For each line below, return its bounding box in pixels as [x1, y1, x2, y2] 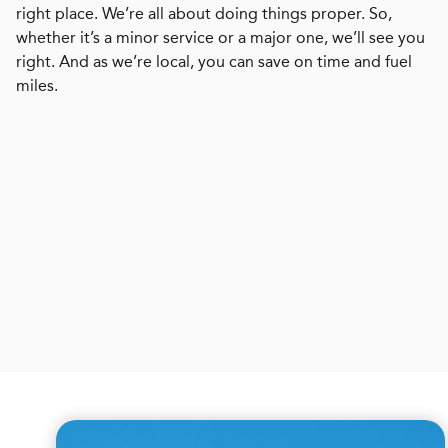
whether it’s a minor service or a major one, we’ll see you [16, 27, 425, 47]
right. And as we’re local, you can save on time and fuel [16, 51, 412, 71]
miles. [16, 75, 58, 95]
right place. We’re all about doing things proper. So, [16, 3, 392, 23]
